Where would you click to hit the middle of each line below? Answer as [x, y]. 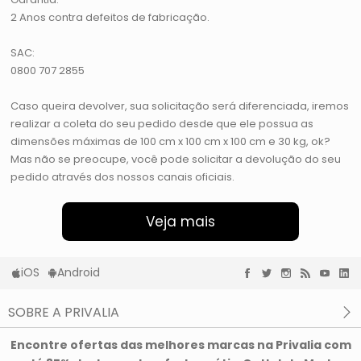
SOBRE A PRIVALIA [64, 313]
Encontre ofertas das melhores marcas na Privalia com [180, 345]
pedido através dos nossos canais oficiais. [123, 177]
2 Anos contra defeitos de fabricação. [110, 18]
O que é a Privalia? [71, 335]
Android [79, 273]
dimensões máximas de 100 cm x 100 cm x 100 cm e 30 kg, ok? [171, 142]
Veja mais [180, 222]
